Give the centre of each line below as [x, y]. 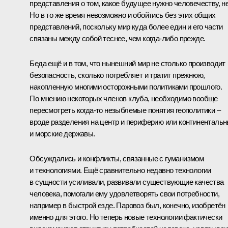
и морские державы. [62, 133]
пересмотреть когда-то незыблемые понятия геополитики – [125, 110]
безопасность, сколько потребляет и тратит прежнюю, [117, 75]
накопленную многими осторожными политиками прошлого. [126, 87]
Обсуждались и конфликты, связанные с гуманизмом [117, 158]
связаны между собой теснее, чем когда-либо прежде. [118, 38]
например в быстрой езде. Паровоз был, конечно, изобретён [127, 205]
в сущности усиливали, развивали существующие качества [127, 182]
